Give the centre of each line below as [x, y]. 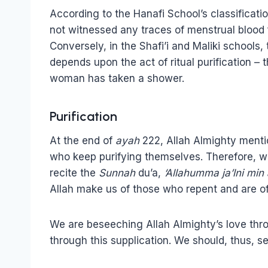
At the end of [83, 140]
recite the [74, 173]
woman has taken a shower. [117, 78]
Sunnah [117, 173]
